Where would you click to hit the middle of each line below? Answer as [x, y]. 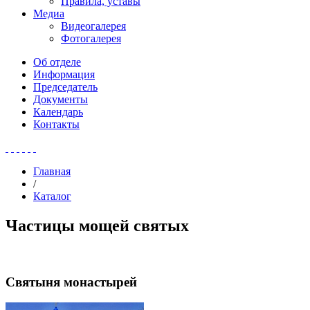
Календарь [58, 112]
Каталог [52, 196]
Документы [61, 99]
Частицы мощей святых [97, 225]
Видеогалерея [93, 26]
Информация [64, 74]
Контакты [56, 124]
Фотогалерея [91, 38]
